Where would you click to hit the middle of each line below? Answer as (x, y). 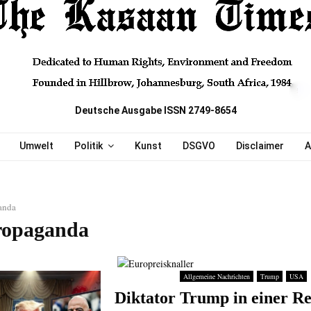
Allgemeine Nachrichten (216, 277)
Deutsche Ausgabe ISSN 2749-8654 (155, 110)
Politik (88, 146)
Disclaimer (260, 146)
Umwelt (36, 146)
